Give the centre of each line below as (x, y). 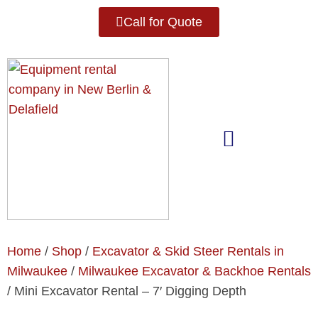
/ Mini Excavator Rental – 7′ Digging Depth (127, 291)
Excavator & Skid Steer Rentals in (188, 251)
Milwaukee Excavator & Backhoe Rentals (194, 271)
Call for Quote (163, 22)
